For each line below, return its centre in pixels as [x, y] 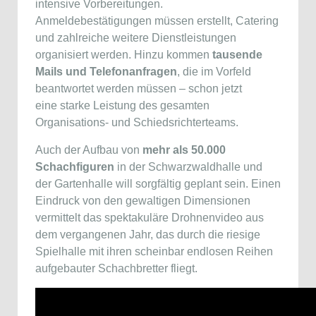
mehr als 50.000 [184, 150]
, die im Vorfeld [214, 72]
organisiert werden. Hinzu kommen [124, 55]
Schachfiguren [75, 167]
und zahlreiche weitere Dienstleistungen [136, 38]
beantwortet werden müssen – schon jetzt [139, 89]
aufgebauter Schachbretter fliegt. [116, 268]
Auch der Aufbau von [89, 150]
